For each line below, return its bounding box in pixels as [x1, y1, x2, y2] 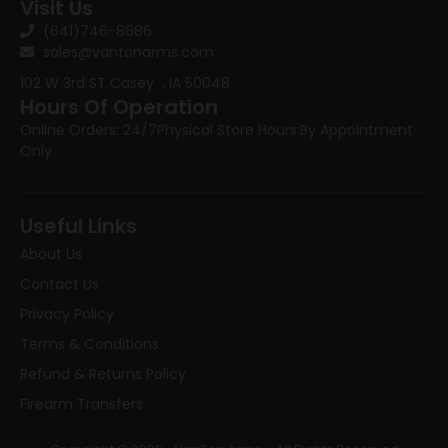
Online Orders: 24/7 [20, 119, 157, 140]
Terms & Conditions [20, 333, 159, 354]
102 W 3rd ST [20, 72, 110, 93]
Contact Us [20, 273, 99, 294]
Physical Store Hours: [157, 119, 300, 140]
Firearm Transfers [20, 393, 143, 414]
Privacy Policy [20, 303, 114, 324]
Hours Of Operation [20, 92, 218, 121]
